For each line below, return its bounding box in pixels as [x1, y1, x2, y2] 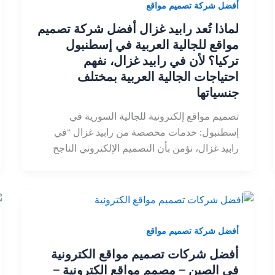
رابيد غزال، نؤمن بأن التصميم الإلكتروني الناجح [53, 141, 239, 154]
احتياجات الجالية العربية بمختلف [77, 68, 239, 84]
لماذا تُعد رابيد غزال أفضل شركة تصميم [37, 20, 239, 36]
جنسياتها [196, 84, 239, 100]
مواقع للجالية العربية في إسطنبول [66, 36, 239, 52]
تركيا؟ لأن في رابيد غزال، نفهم [83, 52, 239, 68]
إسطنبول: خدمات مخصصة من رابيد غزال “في [54, 125, 239, 138]
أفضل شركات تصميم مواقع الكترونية [51, 246, 239, 261]
